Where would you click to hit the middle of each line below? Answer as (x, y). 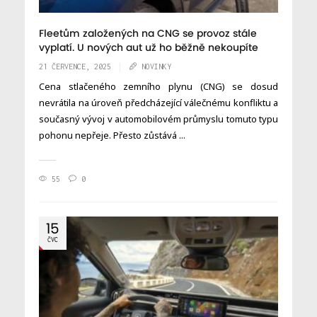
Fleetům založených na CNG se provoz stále (148, 34)
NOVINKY (156, 67)
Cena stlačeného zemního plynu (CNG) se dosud (158, 87)
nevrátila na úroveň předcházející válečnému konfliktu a (158, 103)
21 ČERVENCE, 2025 (75, 67)
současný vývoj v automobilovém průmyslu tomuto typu (158, 119)
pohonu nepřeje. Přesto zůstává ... (112, 136)
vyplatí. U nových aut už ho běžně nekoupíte (149, 48)
